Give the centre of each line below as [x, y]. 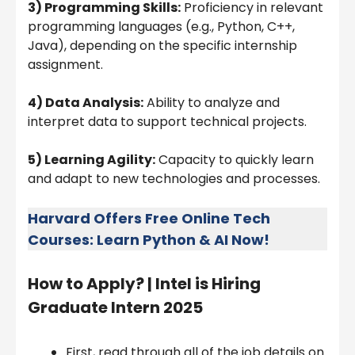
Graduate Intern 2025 [115, 307]
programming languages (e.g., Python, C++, [161, 26]
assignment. [65, 64]
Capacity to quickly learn [235, 159]
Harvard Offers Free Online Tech [149, 218]
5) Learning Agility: [92, 159]
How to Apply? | [92, 283]
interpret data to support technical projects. [167, 121]
